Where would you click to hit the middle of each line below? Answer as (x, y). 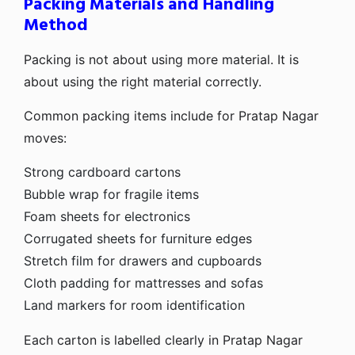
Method (56, 25)
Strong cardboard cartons (102, 172)
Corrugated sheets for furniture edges (138, 238)
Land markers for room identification (134, 305)
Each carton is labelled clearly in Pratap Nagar (163, 340)
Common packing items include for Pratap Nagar (171, 115)
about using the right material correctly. (143, 81)
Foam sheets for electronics (107, 216)
